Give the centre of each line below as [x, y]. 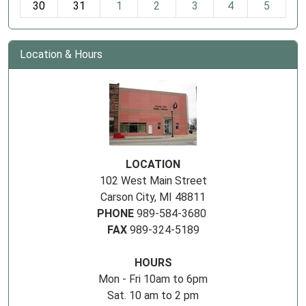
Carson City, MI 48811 [153, 197]
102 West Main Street [153, 181]
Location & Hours [61, 55]
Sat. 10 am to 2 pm [153, 296]
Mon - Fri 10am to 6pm [153, 279]
